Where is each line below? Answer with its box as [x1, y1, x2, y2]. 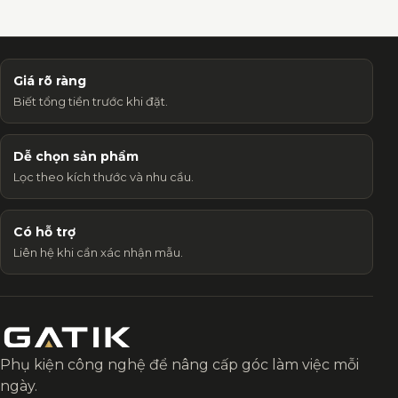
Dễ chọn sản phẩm [13, 148, 139, 165]
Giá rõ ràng [13, 73, 86, 90]
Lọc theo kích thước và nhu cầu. [13, 170, 194, 185]
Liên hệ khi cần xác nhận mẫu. [13, 245, 183, 260]
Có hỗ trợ [13, 224, 76, 241]
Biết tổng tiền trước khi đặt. [13, 94, 168, 109]
